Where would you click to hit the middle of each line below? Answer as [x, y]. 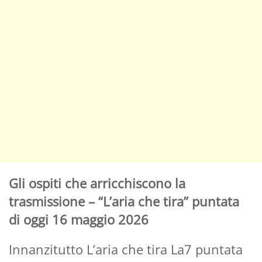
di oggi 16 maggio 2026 [79, 219]
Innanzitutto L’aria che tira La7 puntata [126, 249]
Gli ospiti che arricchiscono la [97, 183]
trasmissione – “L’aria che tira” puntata [124, 201]
